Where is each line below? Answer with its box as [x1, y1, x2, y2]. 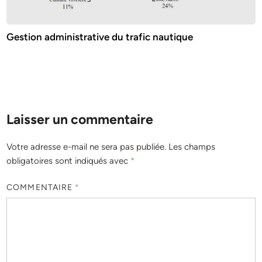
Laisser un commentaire [6, 111, 154, 128]
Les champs [168, 142, 216, 153]
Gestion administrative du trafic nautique [6, 31, 194, 43]
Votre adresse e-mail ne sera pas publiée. [6, 142, 167, 153]
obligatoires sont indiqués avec [6, 156, 131, 167]
